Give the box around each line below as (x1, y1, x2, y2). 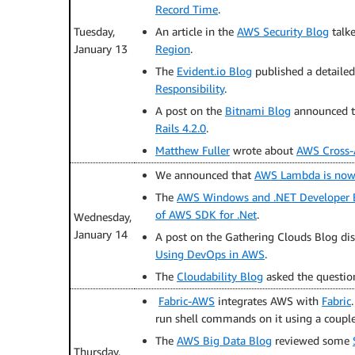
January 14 (74, 227, 128, 241)
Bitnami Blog (225, 104, 291, 117)
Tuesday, (74, 25, 115, 38)
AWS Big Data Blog (177, 334, 272, 347)
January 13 (74, 42, 128, 55)
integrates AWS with (215, 294, 322, 307)
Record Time (155, 2, 218, 16)
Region (155, 42, 190, 55)
